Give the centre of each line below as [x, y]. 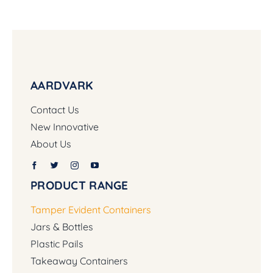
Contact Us [55, 109]
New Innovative [64, 126]
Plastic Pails [57, 243]
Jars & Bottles [62, 226]
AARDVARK [62, 85]
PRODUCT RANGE [79, 185]
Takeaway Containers [79, 261]
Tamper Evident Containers [90, 209]
